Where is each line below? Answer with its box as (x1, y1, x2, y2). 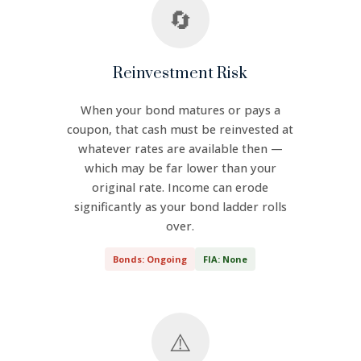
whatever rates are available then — (77, 141, 283, 156)
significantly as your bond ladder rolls (73, 199, 287, 214)
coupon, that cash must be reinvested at (67, 122, 294, 137)
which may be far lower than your (84, 160, 276, 176)
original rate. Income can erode (92, 180, 269, 195)
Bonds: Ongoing (113, 253, 188, 265)
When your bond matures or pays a (80, 102, 280, 118)
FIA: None (203, 253, 248, 265)
